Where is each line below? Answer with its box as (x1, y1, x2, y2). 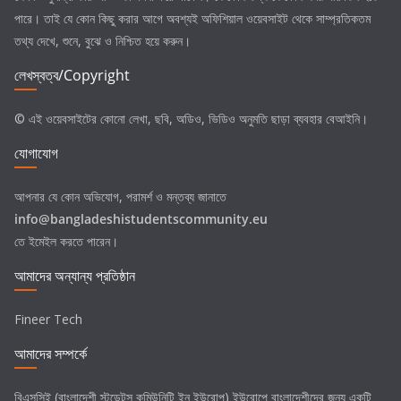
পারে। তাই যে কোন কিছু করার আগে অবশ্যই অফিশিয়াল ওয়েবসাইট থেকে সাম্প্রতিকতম (14, 10, 371, 28)
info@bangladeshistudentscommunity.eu (14, 210, 268, 228)
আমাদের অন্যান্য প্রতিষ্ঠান (14, 266, 135, 286)
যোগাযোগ (14, 143, 58, 164)
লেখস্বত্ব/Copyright (14, 65, 130, 86)
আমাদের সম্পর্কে (14, 344, 87, 364)
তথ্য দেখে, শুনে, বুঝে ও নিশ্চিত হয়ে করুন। (14, 32, 191, 50)
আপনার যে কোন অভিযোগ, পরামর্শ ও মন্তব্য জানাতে (14, 188, 226, 206)
